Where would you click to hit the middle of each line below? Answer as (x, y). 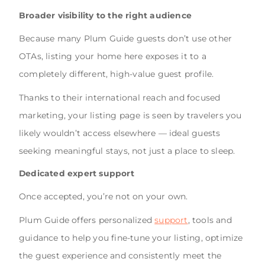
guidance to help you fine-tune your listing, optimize (131, 237)
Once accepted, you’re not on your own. (104, 196)
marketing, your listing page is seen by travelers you (130, 115)
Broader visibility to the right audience (105, 15)
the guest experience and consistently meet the (120, 255)
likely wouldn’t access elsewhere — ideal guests (120, 133)
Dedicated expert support (77, 173)
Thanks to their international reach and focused (120, 97)
